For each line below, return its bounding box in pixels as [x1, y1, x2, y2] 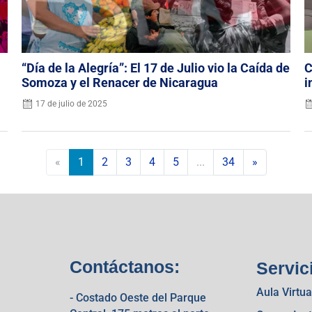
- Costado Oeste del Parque [69, 291, 206, 304]
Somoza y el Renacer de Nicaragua [21, 76, 218, 90]
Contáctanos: [69, 257, 180, 276]
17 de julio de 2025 [35, 99, 107, 109]
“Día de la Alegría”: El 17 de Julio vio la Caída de [21, 61, 290, 75]
